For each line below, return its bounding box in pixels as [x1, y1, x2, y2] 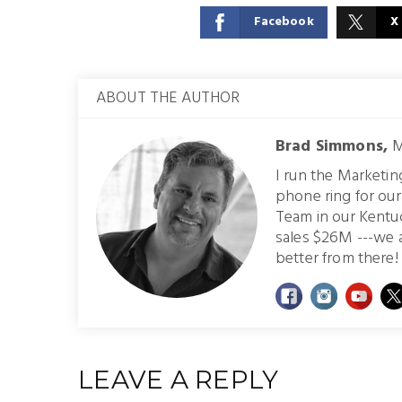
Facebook [253, 12, 314, 32]
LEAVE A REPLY [78, 364, 279, 395]
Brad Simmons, [275, 134, 393, 160]
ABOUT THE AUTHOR [96, 85, 240, 111]
